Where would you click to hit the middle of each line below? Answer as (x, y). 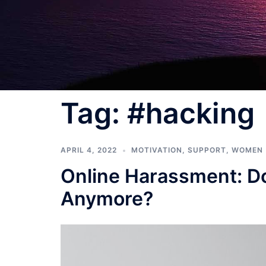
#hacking (191, 113)
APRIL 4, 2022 (89, 150)
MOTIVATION (157, 150)
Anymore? (107, 199)
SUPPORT (207, 150)
